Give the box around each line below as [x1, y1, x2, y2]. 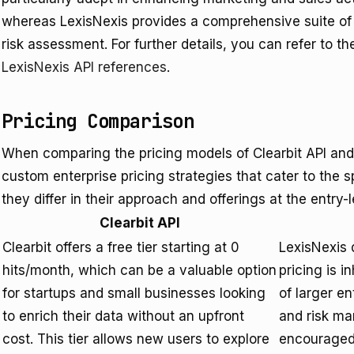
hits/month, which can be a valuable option [2, 262, 277, 278]
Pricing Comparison [2, 109, 194, 134]
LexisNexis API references [2, 59, 167, 75]
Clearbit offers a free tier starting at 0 [2, 239, 239, 255]
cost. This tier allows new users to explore [2, 331, 269, 347]
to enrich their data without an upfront [2, 308, 244, 324]
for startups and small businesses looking [2, 285, 265, 301]
